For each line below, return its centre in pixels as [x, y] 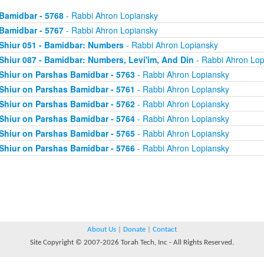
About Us [102, 230]
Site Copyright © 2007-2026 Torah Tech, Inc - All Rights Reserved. [132, 242]
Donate [134, 230]
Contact [165, 230]
